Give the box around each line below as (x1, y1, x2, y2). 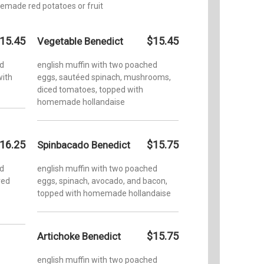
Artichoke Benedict (37, 230, 121, 242)
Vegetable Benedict (37, 35, 123, 47)
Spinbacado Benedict (37, 138, 130, 151)
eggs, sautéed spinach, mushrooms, (37, 72, 171, 82)
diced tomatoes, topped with (37, 84, 143, 94)
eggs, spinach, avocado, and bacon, (37, 176, 167, 186)
